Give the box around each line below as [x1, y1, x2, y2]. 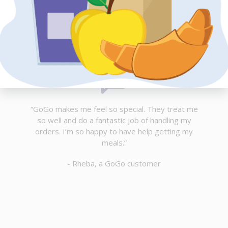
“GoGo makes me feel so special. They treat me [30, 104, 198, 115]
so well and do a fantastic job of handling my [37, 115, 191, 126]
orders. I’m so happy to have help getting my [35, 126, 193, 137]
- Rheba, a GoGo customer [67, 158, 161, 169]
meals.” [101, 137, 127, 148]
